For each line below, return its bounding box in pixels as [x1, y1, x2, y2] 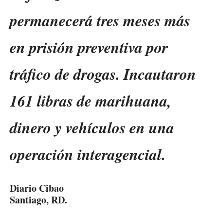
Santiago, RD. [10, 193, 67, 207]
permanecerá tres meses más [10, 9, 190, 32]
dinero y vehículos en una [10, 116, 174, 139]
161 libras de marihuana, [10, 90, 171, 112]
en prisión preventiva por [10, 36, 168, 58]
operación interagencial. [10, 143, 165, 165]
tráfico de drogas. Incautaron [10, 63, 196, 85]
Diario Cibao [10, 181, 64, 196]
